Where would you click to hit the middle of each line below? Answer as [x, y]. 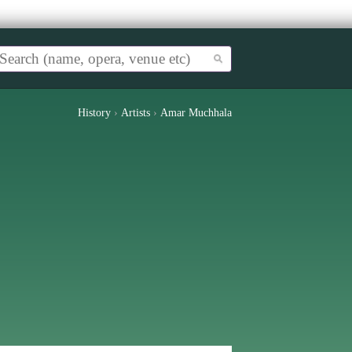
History [94, 113]
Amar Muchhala [196, 113]
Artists [136, 113]
